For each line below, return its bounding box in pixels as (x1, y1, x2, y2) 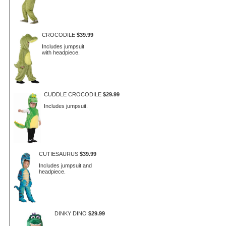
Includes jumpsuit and (38, 162, 92, 168)
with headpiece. (42, 49, 80, 55)
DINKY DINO (54, 210, 87, 216)
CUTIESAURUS (38, 151, 78, 157)
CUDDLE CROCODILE (43, 91, 101, 97)
